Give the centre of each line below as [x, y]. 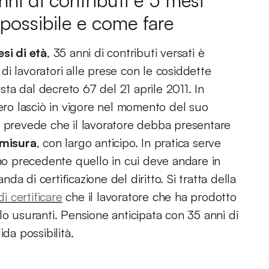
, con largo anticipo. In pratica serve [129, 143]
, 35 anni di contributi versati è [126, 53]
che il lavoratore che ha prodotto [149, 197]
